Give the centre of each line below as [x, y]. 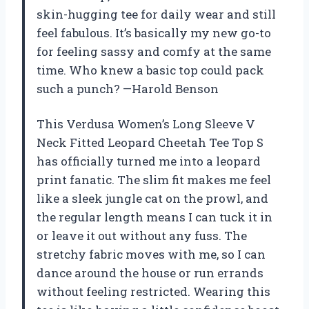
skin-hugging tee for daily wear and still [156, 14]
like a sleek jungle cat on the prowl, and [152, 198]
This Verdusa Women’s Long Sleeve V [146, 123]
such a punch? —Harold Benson [128, 88]
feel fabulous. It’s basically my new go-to [154, 32]
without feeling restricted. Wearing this [153, 291]
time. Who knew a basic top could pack [150, 70]
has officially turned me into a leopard [149, 161]
